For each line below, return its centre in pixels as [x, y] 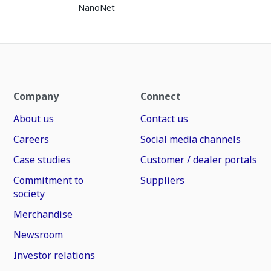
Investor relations [54, 255]
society [29, 194]
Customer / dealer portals [198, 160]
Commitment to [49, 180]
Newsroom [38, 235]
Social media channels [190, 139]
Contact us [164, 119]
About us [34, 119]
